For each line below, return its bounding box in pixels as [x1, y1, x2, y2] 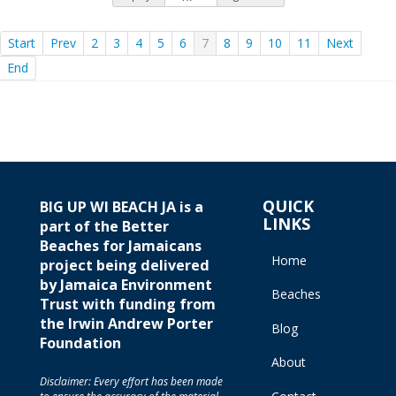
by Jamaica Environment [40, 274, 212, 294]
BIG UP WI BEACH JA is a [40, 196, 203, 217]
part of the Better [40, 216, 169, 236]
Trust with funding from [40, 293, 216, 314]
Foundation [40, 332, 121, 353]
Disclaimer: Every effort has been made [40, 374, 223, 390]
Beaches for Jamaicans [40, 235, 202, 255]
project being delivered [40, 255, 209, 275]
